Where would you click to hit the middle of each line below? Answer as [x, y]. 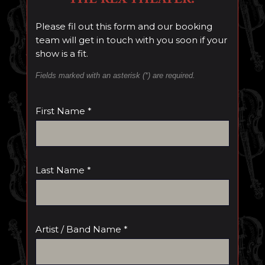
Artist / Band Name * [81, 229]
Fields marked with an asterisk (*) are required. [115, 75]
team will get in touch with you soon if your [131, 40]
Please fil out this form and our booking [124, 26]
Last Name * [63, 170]
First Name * [63, 111]
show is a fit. [62, 54]
